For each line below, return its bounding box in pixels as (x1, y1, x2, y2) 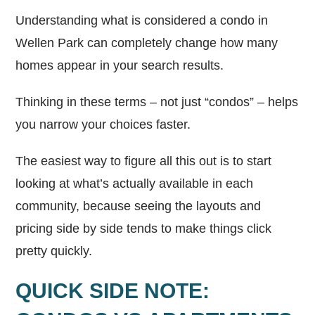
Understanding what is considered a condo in (15, 13, 269, 27)
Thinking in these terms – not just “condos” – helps (15, 94, 299, 109)
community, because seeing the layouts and (15, 198, 262, 213)
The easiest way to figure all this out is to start (15, 153, 272, 168)
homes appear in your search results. (15, 58, 224, 72)
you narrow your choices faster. (15, 117, 191, 131)
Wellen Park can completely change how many (15, 35, 278, 50)
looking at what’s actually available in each (15, 176, 254, 191)
